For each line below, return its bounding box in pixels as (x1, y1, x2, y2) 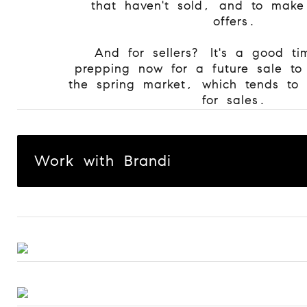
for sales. (202, 92, 267, 108)
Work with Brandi (34, 151, 171, 170)
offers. (212, 13, 256, 29)
